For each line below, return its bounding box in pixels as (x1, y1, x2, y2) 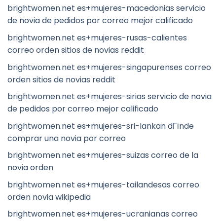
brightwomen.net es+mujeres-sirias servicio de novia (7, 91, 212, 103)
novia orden (7, 162, 53, 174)
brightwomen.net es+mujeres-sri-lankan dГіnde (7, 120, 194, 132)
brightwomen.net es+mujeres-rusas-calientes (7, 32, 187, 43)
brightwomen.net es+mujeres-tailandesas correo (7, 179, 199, 190)
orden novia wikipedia (7, 191, 91, 203)
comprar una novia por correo (7, 132, 126, 144)
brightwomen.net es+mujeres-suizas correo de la (7, 149, 198, 161)
